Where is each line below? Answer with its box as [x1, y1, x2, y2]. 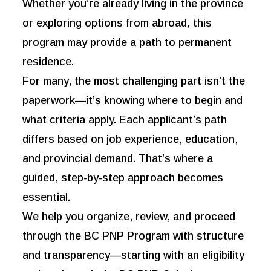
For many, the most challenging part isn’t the [22, 75, 246, 88]
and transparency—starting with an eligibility [22, 249, 245, 262]
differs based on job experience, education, [22, 133, 238, 146]
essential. [22, 191, 71, 204]
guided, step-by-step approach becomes [22, 172, 224, 184]
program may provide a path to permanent [22, 36, 232, 49]
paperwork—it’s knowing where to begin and [22, 94, 243, 107]
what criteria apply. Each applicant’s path [22, 114, 227, 126]
